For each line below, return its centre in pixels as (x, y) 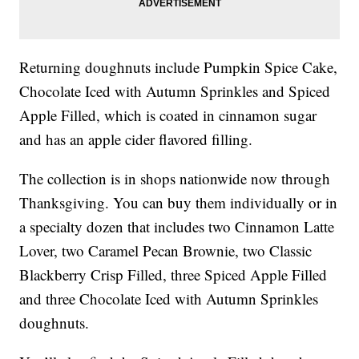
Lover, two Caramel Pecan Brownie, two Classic (166, 251)
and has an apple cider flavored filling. (136, 139)
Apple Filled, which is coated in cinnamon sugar (168, 115)
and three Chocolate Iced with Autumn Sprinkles (169, 299)
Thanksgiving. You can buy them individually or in (179, 203)
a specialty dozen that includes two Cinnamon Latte (177, 227)
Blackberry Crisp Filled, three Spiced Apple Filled (173, 275)
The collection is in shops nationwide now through (175, 179)
